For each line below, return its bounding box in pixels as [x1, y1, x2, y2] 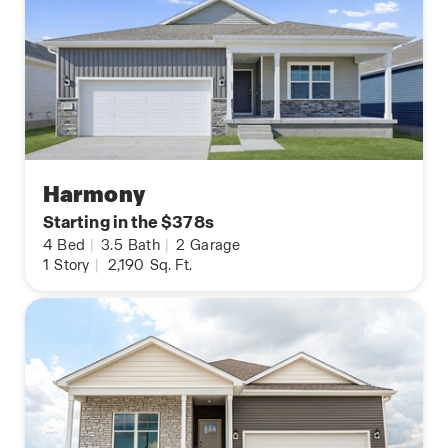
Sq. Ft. [146, 256, 193, 275]
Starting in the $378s [43, 211, 214, 234]
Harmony [43, 180, 145, 210]
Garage [187, 236, 241, 255]
